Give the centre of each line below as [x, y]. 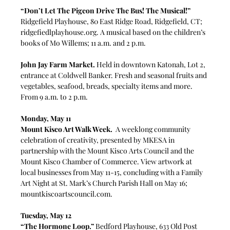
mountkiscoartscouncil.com [66, 194]
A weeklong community [152, 129]
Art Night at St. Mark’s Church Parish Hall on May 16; [105, 183]
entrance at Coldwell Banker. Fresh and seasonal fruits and [115, 75]
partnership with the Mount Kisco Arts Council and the [108, 150]
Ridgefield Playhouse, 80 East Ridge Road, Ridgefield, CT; [112, 21]
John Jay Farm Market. [59, 64]
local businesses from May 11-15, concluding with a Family [113, 172]
